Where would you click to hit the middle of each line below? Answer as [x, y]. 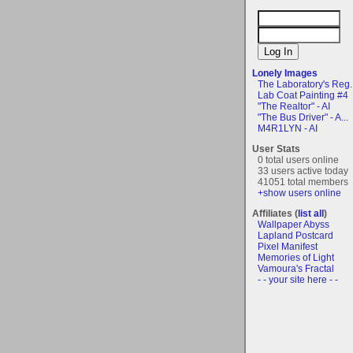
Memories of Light [296, 257]
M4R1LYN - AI [288, 128]
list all [311, 213]
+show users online [299, 193]
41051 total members [303, 182]
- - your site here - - [298, 279]
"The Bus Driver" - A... [303, 117]
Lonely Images [285, 73]
